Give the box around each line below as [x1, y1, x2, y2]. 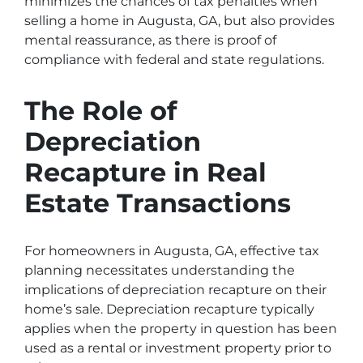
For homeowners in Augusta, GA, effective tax [24, 243, 319, 258]
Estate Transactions [24, 187, 291, 219]
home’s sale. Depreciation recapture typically [24, 301, 314, 317]
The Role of [24, 95, 177, 126]
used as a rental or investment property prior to [24, 340, 331, 356]
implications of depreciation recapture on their [24, 282, 327, 297]
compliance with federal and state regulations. [24, 52, 324, 67]
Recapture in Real [24, 156, 267, 188]
